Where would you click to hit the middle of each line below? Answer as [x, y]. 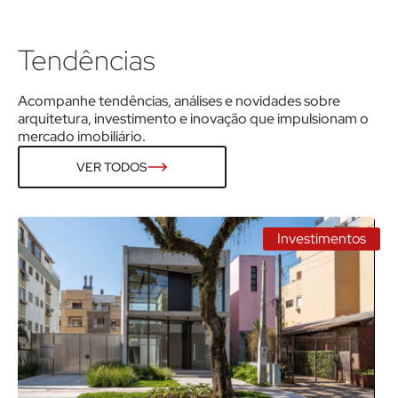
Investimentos [322, 238]
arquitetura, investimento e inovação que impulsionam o [193, 118]
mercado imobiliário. [82, 136]
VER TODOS [111, 167]
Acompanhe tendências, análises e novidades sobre [179, 100]
